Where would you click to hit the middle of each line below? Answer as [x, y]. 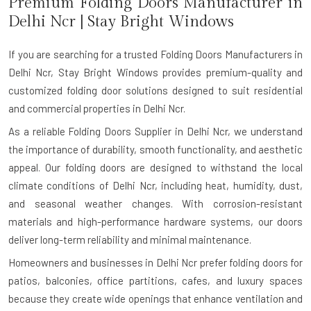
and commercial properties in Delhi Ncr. [97, 108]
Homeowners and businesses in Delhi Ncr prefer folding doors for [155, 262]
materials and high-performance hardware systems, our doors [155, 221]
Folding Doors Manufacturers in [231, 54]
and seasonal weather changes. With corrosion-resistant [155, 203]
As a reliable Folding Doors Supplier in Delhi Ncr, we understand [155, 131]
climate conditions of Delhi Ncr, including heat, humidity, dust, [155, 185]
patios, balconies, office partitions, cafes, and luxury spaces [155, 280]
